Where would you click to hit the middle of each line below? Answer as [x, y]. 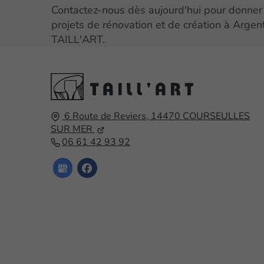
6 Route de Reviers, [107, 116]
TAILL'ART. [78, 40]
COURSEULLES [216, 116]
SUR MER [71, 129]
